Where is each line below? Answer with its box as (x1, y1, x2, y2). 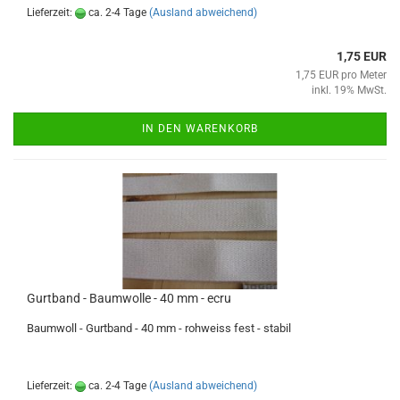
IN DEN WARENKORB (142, 122, 258, 135)
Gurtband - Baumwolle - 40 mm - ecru (27, 291, 231, 305)
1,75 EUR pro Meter (296, 69, 387, 81)
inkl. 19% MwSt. (312, 84, 387, 96)
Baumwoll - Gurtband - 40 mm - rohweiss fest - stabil (27, 321, 291, 335)
